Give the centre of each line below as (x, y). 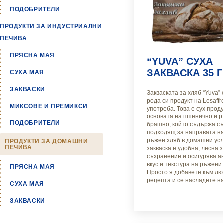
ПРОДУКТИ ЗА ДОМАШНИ (47, 141)
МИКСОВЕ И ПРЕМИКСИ (49, 106)
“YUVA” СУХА (179, 61)
